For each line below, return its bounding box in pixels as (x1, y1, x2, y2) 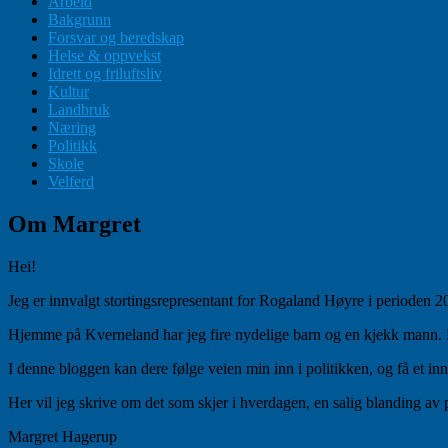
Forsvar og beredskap (48, 29, 184, 47)
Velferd (48, 173, 94, 191)
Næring (48, 119, 96, 137)
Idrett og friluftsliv (48, 65, 162, 83)
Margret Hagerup (8, 427, 117, 445)
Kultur (48, 83, 89, 101)
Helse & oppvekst (48, 47, 161, 65)
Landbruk (48, 101, 110, 119)
